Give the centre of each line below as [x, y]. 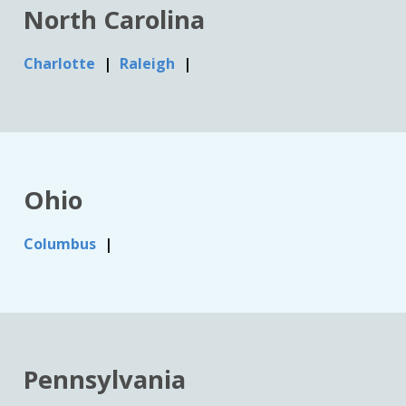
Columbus [62, 243]
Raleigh [150, 64]
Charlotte [62, 64]
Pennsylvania [105, 380]
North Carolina [115, 20]
